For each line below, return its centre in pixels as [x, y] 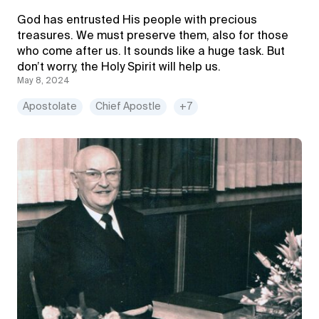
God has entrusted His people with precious [137, 21]
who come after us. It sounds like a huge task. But [151, 52]
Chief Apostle [128, 107]
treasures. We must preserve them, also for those [153, 36]
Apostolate [50, 107]
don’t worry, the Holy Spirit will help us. [119, 68]
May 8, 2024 [43, 81]
